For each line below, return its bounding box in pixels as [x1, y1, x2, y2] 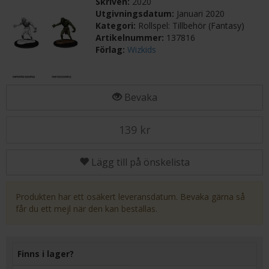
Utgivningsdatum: [95, 8, 177, 19]
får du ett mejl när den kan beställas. [16, 203, 157, 215]
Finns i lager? [17, 248, 74, 260]
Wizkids [127, 44, 157, 55]
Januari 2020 [177, 8, 225, 19]
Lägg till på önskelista [91, 156, 190, 169]
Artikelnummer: [95, 32, 167, 43]
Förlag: [95, 44, 128, 55]
